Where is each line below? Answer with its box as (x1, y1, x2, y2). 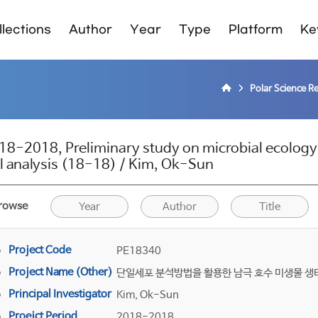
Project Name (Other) (9, 266, 113, 278)
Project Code (9, 244, 71, 256)
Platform (229, 23, 283, 36)
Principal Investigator (9, 288, 111, 300)
